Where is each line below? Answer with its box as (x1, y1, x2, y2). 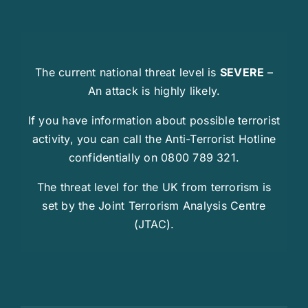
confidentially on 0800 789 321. (68, 150, 240, 164)
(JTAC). (133, 217, 175, 231)
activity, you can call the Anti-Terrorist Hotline (32, 131, 276, 146)
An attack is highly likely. (87, 83, 221, 98)
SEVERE (219, 65, 267, 79)
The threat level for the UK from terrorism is (36, 179, 272, 194)
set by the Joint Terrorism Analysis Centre (42, 198, 266, 212)
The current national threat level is (35, 65, 220, 79)
